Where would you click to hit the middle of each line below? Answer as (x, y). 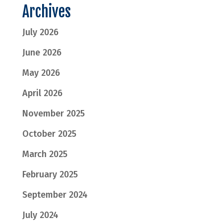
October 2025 (49, 134)
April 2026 (42, 93)
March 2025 (45, 154)
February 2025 (50, 174)
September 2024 (55, 195)
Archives (46, 12)
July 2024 (40, 215)
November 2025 (53, 113)
